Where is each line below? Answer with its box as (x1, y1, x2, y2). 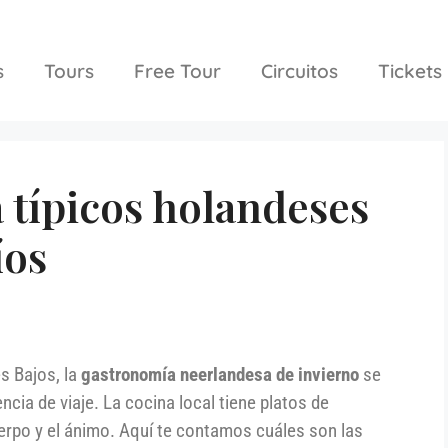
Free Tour (133, 58, 221, 83)
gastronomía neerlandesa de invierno (81, 363, 359, 387)
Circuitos (260, 58, 338, 83)
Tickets (377, 58, 442, 83)
